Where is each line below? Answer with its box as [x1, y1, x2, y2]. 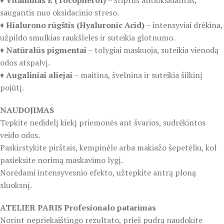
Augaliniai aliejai [6, 69, 72, 81]
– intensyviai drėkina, [144, 19, 222, 31]
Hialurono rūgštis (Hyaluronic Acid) [6, 19, 144, 31]
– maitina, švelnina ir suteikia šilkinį [72, 69, 202, 81]
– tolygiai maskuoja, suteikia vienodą [86, 44, 218, 56]
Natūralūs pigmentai [6, 44, 86, 56]
